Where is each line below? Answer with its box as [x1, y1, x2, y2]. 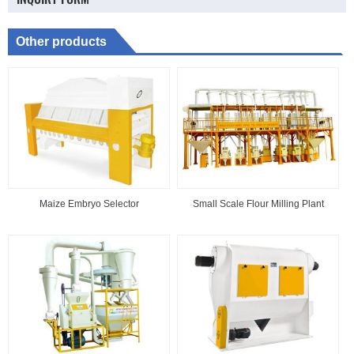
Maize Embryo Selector [39, 198, 139, 210]
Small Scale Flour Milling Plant [192, 198, 324, 210]
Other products [16, 34, 107, 48]
